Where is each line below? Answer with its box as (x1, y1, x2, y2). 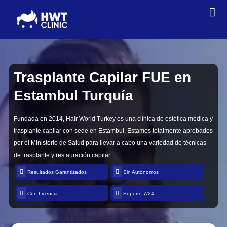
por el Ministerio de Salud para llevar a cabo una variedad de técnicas (13, 139, 206, 147)
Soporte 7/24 (122, 191, 155, 197)
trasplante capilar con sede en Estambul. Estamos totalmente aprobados (13, 127, 213, 135)
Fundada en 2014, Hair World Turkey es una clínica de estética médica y (13, 115, 213, 123)
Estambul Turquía (13, 88, 133, 104)
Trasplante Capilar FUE (13, 69, 170, 86)
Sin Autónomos (122, 169, 159, 175)
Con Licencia (25, 191, 58, 197)
